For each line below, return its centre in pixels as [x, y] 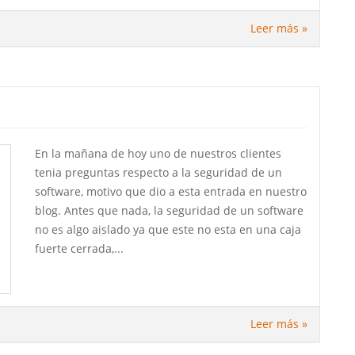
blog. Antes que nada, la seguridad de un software [169, 210]
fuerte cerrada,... [79, 248]
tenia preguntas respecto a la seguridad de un [158, 172]
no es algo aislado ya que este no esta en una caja [168, 229]
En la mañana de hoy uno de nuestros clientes [158, 153]
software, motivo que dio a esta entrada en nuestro [171, 191]
